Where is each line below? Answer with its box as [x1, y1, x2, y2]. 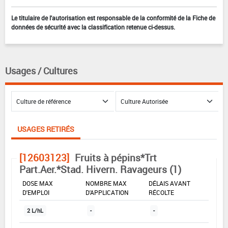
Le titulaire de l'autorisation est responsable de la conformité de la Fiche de [11, 13, 215, 22]
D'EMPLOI [22, 188, 49, 196]
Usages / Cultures [5, 64, 77, 77]
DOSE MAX [22, 179, 53, 187]
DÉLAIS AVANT [149, 179, 190, 187]
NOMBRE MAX [85, 179, 127, 187]
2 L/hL [27, 207, 43, 214]
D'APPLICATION [85, 188, 129, 196]
